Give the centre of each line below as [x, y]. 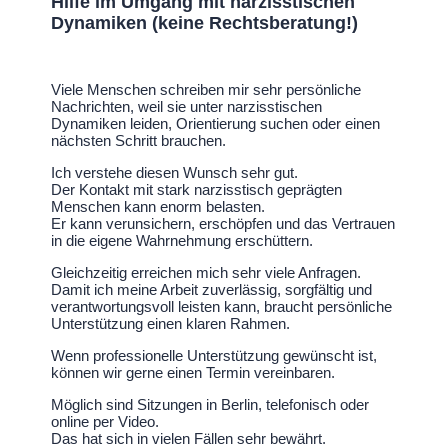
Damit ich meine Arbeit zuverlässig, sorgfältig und [212, 289]
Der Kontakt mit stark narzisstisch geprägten [197, 189]
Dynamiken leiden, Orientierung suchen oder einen [216, 123]
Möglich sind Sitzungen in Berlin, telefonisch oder [210, 404]
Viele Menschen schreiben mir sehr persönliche [206, 89]
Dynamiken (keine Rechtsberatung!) [205, 22]
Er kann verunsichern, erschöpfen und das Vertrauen [223, 223]
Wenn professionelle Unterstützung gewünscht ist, [214, 355]
